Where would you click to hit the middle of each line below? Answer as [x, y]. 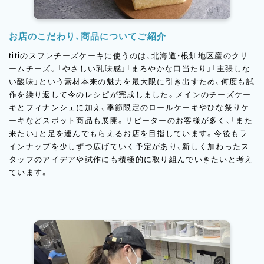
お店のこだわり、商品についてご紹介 [88, 36]
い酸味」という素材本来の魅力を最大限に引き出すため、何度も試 [132, 81]
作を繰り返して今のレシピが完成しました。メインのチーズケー [130, 94]
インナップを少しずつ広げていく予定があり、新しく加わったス [129, 146]
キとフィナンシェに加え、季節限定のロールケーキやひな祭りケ [129, 107]
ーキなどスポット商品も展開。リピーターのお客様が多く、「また [131, 120]
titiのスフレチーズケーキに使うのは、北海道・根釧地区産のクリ [129, 55]
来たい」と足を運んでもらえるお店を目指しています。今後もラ [128, 133]
